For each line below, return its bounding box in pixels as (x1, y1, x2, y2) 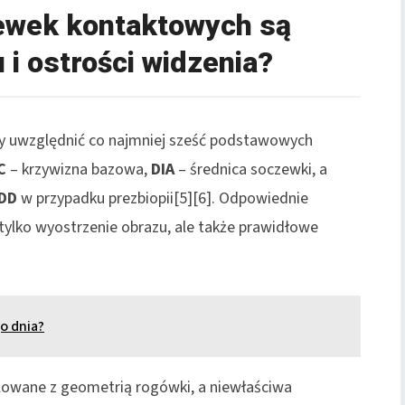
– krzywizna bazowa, (6, 157, 151, 181)
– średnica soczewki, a (174, 157, 327, 181)
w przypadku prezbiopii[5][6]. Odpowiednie (17, 186, 308, 210)
